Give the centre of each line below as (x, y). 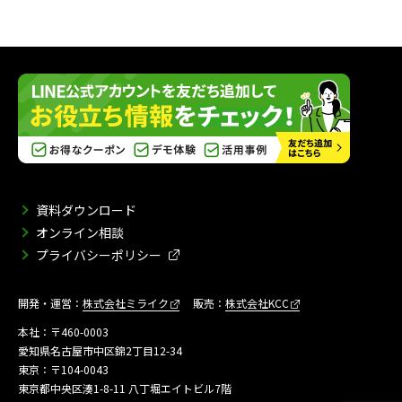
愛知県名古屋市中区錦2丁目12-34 (100, 350)
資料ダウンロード (86, 210)
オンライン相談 (80, 232)
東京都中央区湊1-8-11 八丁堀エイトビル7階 (125, 388)
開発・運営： (50, 303)
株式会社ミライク (126, 303)
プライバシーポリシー (99, 255)
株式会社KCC (257, 303)
